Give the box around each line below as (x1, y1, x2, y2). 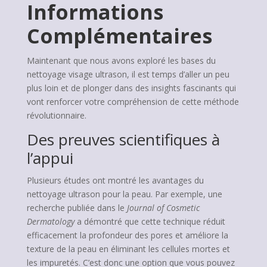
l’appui (26, 147, 73, 169)
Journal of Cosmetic (126, 202, 200, 213)
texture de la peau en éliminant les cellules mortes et (26, 243, 230, 254)
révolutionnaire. (26, 110, 86, 121)
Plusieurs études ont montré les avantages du (26, 175, 204, 186)
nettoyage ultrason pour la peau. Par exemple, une (26, 188, 222, 200)
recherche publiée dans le (26, 202, 127, 213)
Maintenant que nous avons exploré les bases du (26, 55, 216, 66)
